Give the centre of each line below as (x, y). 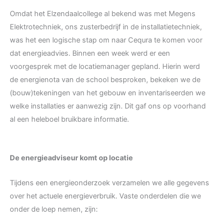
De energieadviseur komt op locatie (71, 158)
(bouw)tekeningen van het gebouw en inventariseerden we (108, 93)
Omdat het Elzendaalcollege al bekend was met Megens (103, 13)
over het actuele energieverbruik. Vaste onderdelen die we (105, 196)
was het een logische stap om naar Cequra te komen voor (106, 40)
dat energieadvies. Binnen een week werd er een (90, 53)
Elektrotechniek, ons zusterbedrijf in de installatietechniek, (106, 27)
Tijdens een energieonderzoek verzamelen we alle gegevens (109, 183)
